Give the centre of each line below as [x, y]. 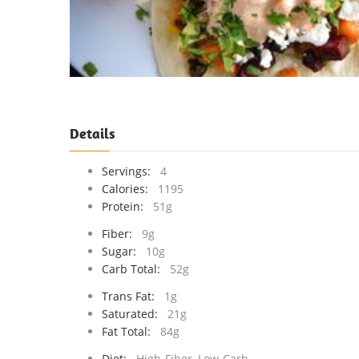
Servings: [129, 171]
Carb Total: [134, 269]
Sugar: [122, 251]
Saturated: [133, 314]
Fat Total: [129, 331]
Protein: [126, 206]
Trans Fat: [131, 296]
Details [93, 133]
